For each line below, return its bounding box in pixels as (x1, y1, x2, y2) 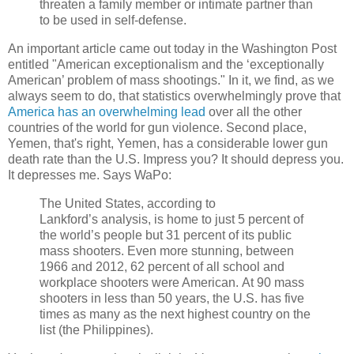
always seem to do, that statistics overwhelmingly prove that (8, 89, 341, 104)
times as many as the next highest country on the (40, 307, 311, 322)
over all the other (205, 105, 302, 119)
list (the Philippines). (40, 323, 153, 337)
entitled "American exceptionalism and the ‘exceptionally (8, 58, 324, 72)
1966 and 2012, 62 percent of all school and (40, 260, 284, 274)
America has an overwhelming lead (8, 105, 205, 119)
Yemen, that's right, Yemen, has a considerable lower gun (8, 137, 328, 151)
